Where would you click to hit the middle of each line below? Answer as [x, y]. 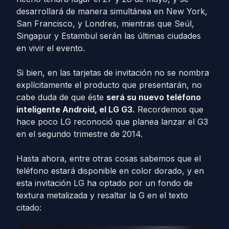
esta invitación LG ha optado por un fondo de [105, 183]
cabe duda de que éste [61, 97]
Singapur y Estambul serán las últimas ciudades [109, 36]
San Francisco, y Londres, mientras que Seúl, [105, 24]
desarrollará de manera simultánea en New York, [112, 11]
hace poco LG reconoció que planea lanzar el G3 [112, 122]
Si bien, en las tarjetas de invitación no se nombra [113, 73]
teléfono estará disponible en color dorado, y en [110, 171]
